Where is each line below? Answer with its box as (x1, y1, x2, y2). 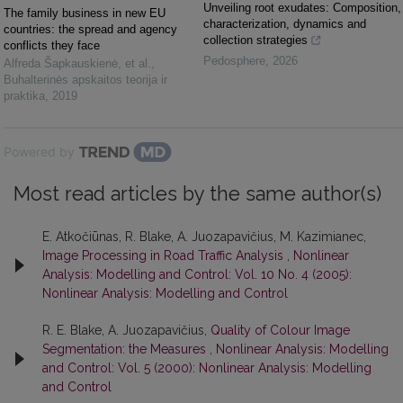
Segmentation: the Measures (42, 342, 210, 357)
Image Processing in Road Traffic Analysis (42, 248, 287, 264)
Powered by (4, 144, 75, 160)
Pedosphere (203, 54, 265, 68)
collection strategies (203, 33, 308, 48)
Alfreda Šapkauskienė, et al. (4, 57, 151, 71)
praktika (4, 89, 45, 103)
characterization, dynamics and (203, 17, 366, 31)
